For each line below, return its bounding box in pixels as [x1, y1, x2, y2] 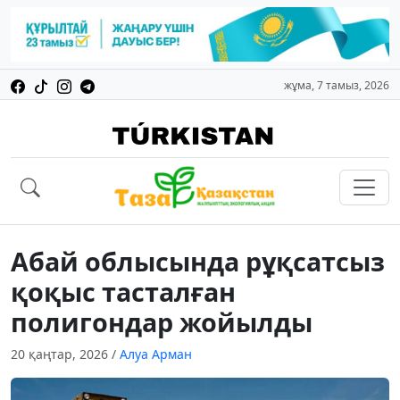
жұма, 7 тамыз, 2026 [284, 78, 389, 94]
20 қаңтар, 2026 [11, 346, 112, 363]
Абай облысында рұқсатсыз [11, 244, 385, 279]
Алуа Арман [120, 346, 192, 363]
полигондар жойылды [11, 304, 312, 340]
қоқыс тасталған [11, 274, 236, 310]
